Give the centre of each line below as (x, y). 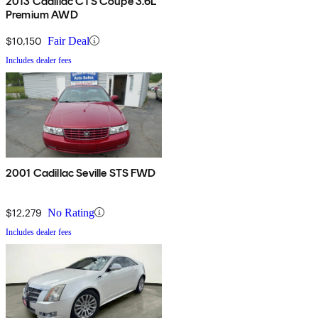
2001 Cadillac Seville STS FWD (81, 172)
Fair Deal (68, 40)
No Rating (71, 212)
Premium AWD (42, 14)
